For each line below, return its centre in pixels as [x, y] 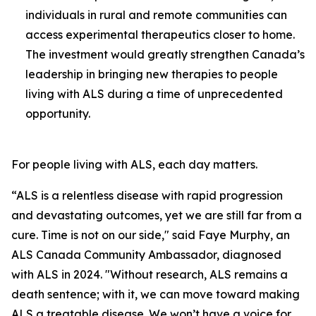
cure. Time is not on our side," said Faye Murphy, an [151, 235]
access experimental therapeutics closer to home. [160, 35]
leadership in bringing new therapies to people [152, 74]
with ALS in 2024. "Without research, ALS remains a [150, 274]
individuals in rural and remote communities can [156, 15]
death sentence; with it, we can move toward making [156, 294]
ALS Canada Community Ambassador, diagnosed [146, 255]
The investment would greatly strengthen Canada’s [165, 54]
